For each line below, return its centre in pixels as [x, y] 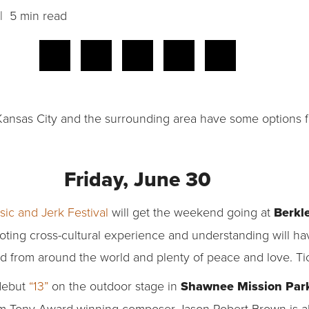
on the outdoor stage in [114, 286]
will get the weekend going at [191, 212]
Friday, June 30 [137, 179]
